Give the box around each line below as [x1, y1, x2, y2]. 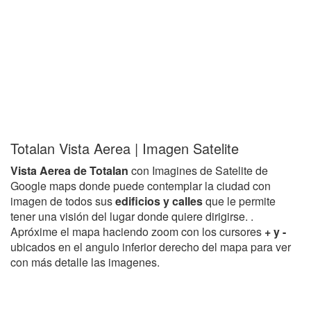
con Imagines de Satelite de [128, 162, 268, 178]
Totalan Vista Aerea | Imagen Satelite [10, 138, 239, 158]
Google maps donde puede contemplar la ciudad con [10, 178, 271, 194]
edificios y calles [115, 193, 205, 209]
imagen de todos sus [10, 193, 115, 209]
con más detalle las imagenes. [10, 254, 160, 270]
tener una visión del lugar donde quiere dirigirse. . [10, 208, 253, 224]
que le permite [205, 193, 276, 209]
